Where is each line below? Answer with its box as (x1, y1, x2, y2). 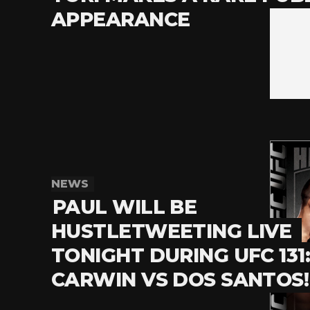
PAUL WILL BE (53, 195, 197, 219)
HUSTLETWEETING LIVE (51, 219, 292, 244)
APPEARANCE (51, 8, 190, 32)
